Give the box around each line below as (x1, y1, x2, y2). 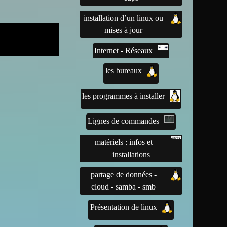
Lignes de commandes (88, 117, 160, 126)
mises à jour (104, 26, 143, 35)
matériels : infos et (94, 138, 153, 147)
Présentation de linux (90, 203, 157, 212)
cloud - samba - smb (91, 182, 156, 192)
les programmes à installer (82, 91, 165, 100)
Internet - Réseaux (94, 46, 153, 55)
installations (112, 150, 150, 159)
